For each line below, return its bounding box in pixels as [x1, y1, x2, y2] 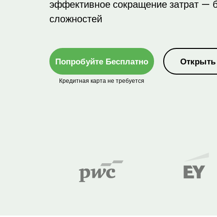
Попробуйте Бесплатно [55, 57, 148, 66]
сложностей [49, 12, 102, 26]
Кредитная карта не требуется [59, 77, 144, 85]
